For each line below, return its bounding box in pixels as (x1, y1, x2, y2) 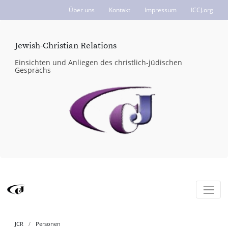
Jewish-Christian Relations (15, 40, 117, 51)
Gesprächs (15, 65, 51, 75)
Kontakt (109, 5, 130, 14)
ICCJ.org (191, 5, 213, 14)
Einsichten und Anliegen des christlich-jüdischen (15, 57, 182, 67)
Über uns (69, 5, 95, 14)
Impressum (145, 5, 177, 14)
